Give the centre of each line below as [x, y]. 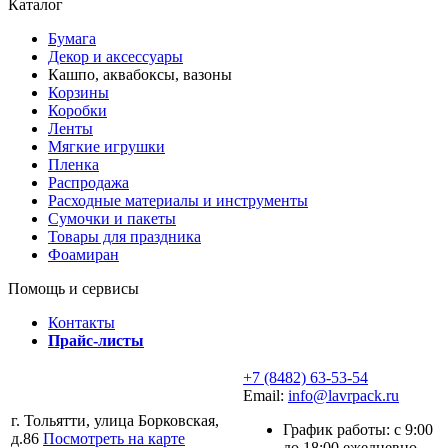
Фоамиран [83, 255]
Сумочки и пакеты [112, 219]
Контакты [81, 323]
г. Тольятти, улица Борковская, [115, 421]
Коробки [77, 111]
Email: [265, 396]
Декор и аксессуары [115, 57]
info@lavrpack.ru [343, 396]
